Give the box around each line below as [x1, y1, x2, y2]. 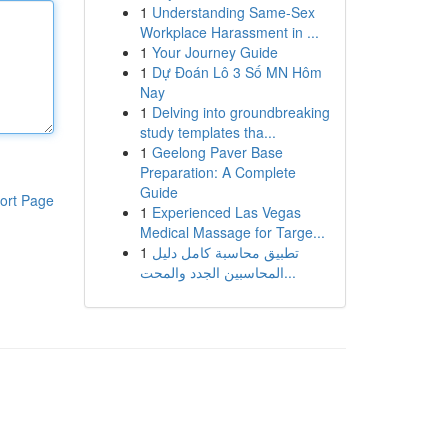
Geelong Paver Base [151, 142, 283, 162]
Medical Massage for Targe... [139, 222, 325, 242]
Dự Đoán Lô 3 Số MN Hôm [151, 62, 322, 82]
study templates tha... [139, 122, 276, 142]
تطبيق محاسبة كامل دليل [151, 242, 299, 262]
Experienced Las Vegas [151, 202, 301, 222]
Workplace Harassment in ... [139, 22, 319, 42]
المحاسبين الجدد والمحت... [283, 262, 296, 282]
